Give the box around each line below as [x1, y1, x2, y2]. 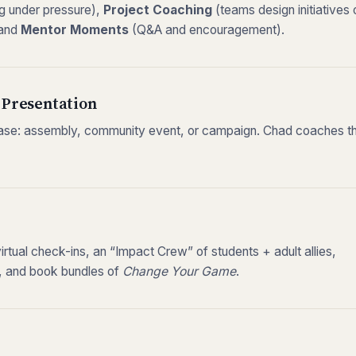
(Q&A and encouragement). [129, 22, 284, 37]
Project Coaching [103, 2, 212, 17]
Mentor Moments [21, 22, 129, 37]
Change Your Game [122, 264, 236, 279]
